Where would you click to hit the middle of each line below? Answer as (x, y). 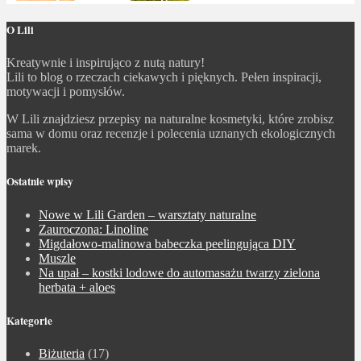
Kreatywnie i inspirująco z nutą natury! (106, 63)
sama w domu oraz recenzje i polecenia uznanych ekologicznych (171, 134)
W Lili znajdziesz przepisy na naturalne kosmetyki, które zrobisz (170, 119)
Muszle (57, 258)
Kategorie (29, 320)
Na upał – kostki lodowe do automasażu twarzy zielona (179, 272)
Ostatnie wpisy (40, 182)
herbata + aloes (77, 287)
